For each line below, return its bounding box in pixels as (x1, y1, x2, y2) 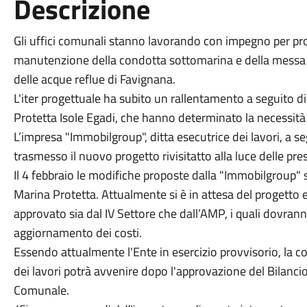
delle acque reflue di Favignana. (13, 70, 178, 88)
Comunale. (13, 281, 69, 299)
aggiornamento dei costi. (13, 223, 142, 242)
